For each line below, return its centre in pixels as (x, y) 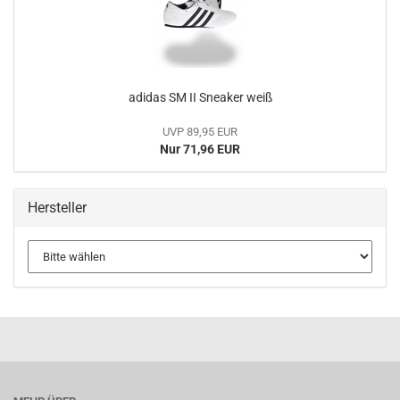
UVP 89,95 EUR (200, 132)
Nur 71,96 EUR (200, 149)
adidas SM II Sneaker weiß (200, 97)
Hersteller (57, 208)
